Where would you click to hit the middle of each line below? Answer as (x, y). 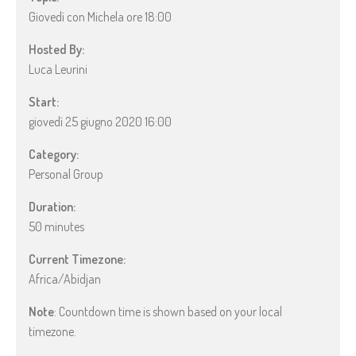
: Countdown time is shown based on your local (168, 311)
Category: (54, 154)
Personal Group (66, 174)
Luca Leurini (58, 69)
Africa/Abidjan (65, 279)
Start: (44, 101)
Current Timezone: (77, 259)
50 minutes (56, 226)
